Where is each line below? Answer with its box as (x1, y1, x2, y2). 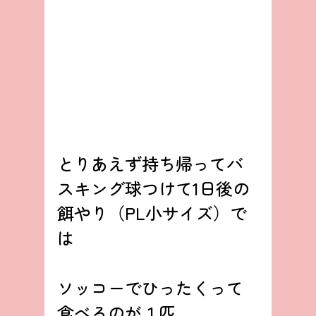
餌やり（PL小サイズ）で (56, 200, 247, 225)
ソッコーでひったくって (56, 274, 243, 300)
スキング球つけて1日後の (56, 175, 250, 200)
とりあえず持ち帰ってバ (56, 150, 243, 176)
